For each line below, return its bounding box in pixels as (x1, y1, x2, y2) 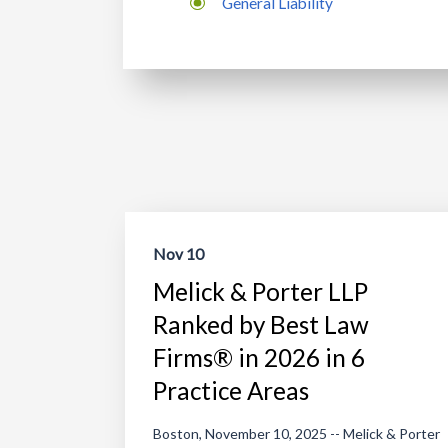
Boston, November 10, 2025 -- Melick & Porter (152, 425, 440, 443)
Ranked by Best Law (152, 310, 369, 340)
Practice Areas (152, 376, 309, 406)
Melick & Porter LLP (152, 277, 368, 307)
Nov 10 (152, 245, 204, 264)
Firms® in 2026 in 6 (152, 343, 365, 373)
